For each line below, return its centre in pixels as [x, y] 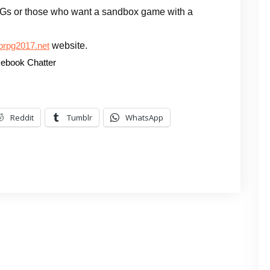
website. [68, 46]
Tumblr [80, 118]
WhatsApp [144, 118]
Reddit [22, 118]
